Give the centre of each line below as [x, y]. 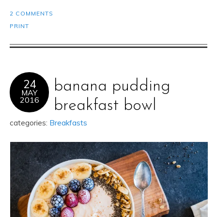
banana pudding [112, 87]
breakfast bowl [105, 106]
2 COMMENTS [31, 14]
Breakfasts [68, 123]
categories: [30, 123]
